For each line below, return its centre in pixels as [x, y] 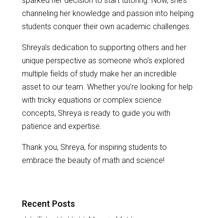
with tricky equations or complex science [91, 100]
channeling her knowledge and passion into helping [108, 13]
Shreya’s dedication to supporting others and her [104, 47]
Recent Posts [48, 203]
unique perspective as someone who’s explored [103, 60]
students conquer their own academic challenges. [106, 26]
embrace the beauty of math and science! [93, 160]
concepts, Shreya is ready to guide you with [96, 113]
